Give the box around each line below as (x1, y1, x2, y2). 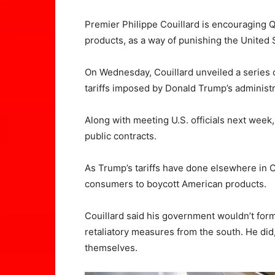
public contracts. (85, 130, 157, 142)
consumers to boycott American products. (85, 178, 266, 190)
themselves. (85, 242, 137, 254)
